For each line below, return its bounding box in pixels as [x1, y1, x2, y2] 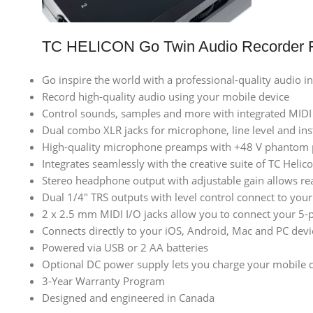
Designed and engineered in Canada [42, 291, 214, 305]
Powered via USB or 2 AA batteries [42, 240, 208, 255]
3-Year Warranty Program [42, 274, 165, 289]
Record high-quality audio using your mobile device [42, 89, 289, 104]
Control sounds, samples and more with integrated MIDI [42, 106, 312, 121]
